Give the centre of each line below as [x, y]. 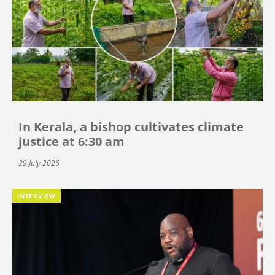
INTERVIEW [37, 196]
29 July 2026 [39, 163]
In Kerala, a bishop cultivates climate [131, 126]
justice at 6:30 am [72, 141]
